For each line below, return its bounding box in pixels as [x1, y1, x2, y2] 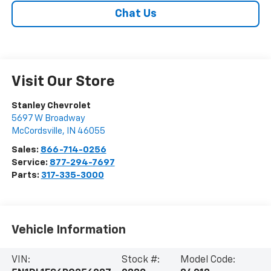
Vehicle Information [11, 224, 126, 237]
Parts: [11, 170, 41, 180]
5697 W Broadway [11, 113, 85, 123]
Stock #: [121, 255, 160, 266]
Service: [11, 157, 50, 167]
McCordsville [11, 126, 62, 135]
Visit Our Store [11, 74, 115, 89]
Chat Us [114, 8, 157, 19]
